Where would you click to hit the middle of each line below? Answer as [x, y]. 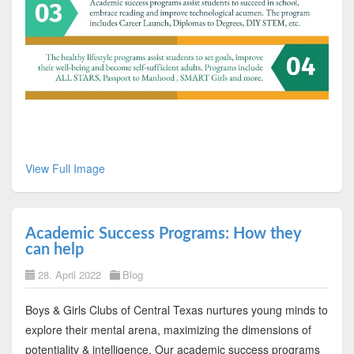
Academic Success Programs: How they [163, 233]
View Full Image [65, 168]
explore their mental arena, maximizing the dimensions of [168, 329]
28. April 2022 [69, 274]
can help [54, 249]
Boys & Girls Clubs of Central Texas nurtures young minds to [176, 309]
